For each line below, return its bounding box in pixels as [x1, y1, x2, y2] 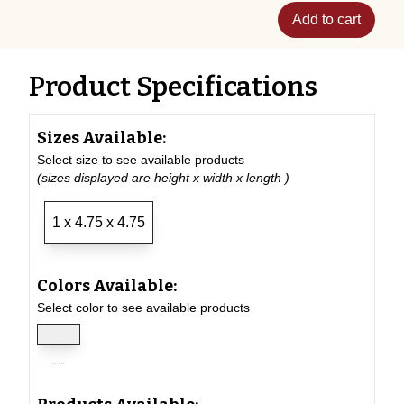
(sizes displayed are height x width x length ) [37, 170, 289, 185]
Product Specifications [29, 70, 317, 103]
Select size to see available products [37, 152, 244, 167]
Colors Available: [37, 276, 177, 296]
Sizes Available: [37, 128, 166, 148]
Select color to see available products [37, 300, 250, 315]
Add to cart [292, 12, 361, 27]
